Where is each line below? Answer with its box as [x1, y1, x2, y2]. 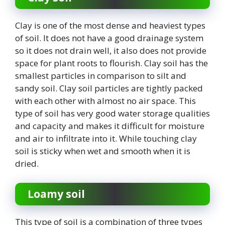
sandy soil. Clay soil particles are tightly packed [15, 82, 203, 94]
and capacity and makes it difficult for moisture [15, 120, 204, 132]
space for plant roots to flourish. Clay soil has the [15, 57, 208, 69]
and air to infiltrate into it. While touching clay [15, 133, 197, 144]
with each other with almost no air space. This [15, 95, 196, 106]
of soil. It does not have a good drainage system [15, 32, 203, 44]
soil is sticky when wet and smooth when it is [15, 145, 190, 157]
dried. [15, 158, 43, 169]
